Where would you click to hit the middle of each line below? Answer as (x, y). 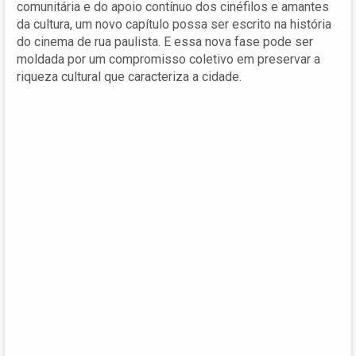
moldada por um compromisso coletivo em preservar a (168, 59)
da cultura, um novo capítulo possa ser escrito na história (174, 24)
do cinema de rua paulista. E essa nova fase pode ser (165, 41)
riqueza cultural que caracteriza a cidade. (129, 76)
